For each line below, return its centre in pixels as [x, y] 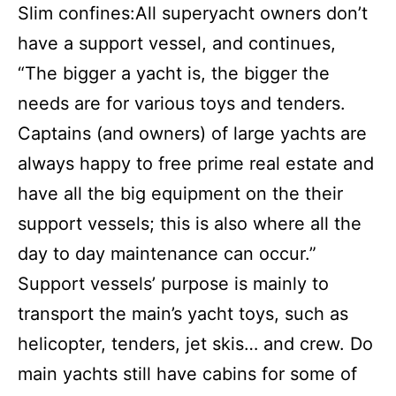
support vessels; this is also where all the [190, 223]
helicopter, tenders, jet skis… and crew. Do [195, 343]
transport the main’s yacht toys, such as [183, 313]
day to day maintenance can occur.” [167, 253]
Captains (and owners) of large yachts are [192, 133]
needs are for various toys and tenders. [182, 103]
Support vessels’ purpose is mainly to [173, 283]
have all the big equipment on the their [180, 193]
